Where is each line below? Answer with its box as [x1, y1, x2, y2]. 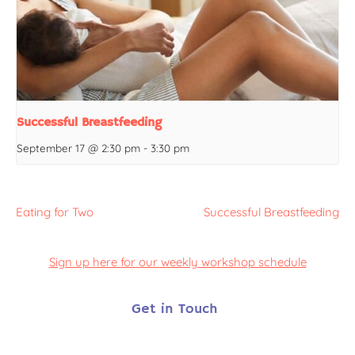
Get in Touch [132, 300, 217, 319]
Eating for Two [16, 204, 94, 219]
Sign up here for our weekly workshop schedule [48, 254, 307, 269]
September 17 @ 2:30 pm [17, 140, 140, 155]
